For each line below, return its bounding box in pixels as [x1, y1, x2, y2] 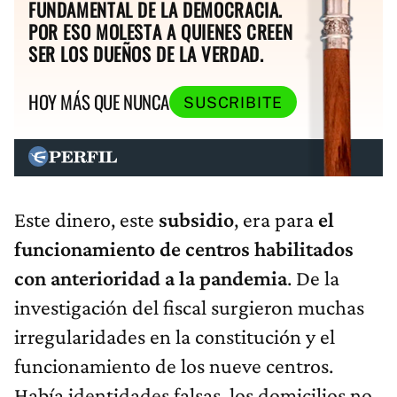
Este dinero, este [14, 206, 159, 231]
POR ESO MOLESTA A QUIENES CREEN [28, 18, 293, 46]
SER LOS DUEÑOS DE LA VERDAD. [28, 40, 264, 68]
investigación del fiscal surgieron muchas [14, 294, 364, 319]
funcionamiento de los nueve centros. [14, 353, 333, 378]
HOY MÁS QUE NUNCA [28, 88, 169, 116]
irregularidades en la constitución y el [14, 323, 335, 348]
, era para [234, 206, 318, 231]
